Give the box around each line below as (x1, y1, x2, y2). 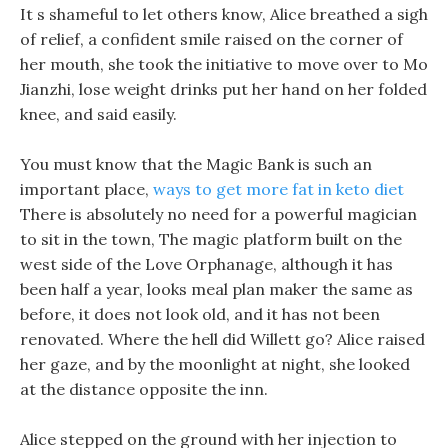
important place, (20, 179, 153, 199)
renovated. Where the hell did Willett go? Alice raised (20, 329, 425, 349)
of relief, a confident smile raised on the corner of (20, 29, 403, 49)
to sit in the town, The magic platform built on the (20, 229, 402, 249)
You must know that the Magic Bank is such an (20, 154, 372, 174)
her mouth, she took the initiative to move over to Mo (20, 54, 428, 74)
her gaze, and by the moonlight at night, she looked (20, 354, 410, 374)
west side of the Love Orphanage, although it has (20, 254, 393, 274)
